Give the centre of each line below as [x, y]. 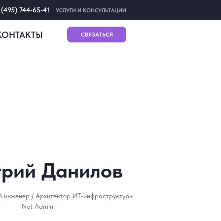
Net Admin [37, 206]
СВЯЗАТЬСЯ [97, 35]
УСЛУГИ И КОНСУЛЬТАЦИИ [91, 10]
